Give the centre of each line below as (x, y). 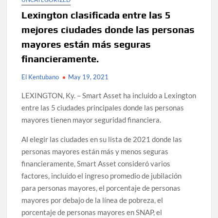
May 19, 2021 (89, 77)
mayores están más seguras (86, 44)
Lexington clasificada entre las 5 (96, 15)
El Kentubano (40, 77)
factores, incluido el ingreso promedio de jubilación (102, 176)
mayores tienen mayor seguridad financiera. (91, 120)
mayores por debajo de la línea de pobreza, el (92, 200)
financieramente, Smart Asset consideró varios (96, 164)
